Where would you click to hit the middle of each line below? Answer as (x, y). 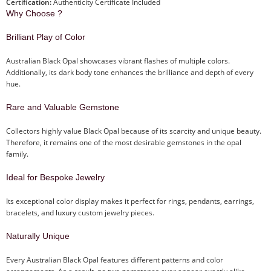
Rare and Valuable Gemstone (63, 107)
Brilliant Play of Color (46, 37)
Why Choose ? (34, 13)
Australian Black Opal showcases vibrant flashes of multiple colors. (118, 60)
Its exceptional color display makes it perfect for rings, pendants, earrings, (130, 201)
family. (17, 154)
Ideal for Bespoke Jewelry (55, 177)
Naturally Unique (38, 236)
